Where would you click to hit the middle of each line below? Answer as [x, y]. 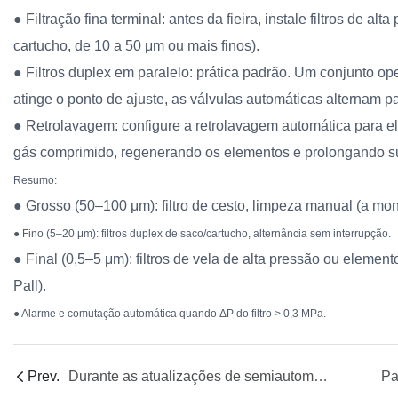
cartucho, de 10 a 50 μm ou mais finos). [136, 45]
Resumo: [35, 180]
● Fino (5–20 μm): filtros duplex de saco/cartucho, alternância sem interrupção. [202, 233]
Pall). [30, 285]
